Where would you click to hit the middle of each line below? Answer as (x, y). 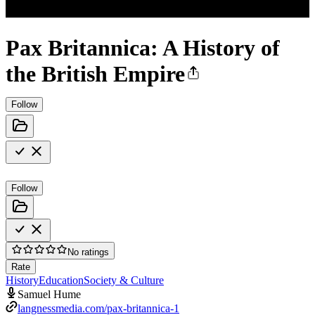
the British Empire (95, 74)
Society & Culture (124, 280)
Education (61, 280)
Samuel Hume (49, 294)
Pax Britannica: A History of (143, 48)
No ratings (88, 252)
